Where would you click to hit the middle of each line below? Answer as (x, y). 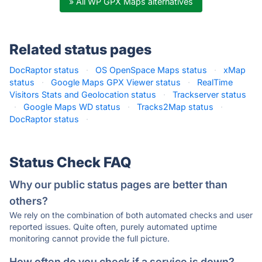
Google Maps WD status (72, 107)
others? (29, 201)
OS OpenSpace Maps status (151, 70)
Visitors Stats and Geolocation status (83, 94)
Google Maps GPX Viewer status (116, 82)
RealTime (215, 82)
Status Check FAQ (70, 162)
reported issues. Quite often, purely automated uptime (113, 227)
